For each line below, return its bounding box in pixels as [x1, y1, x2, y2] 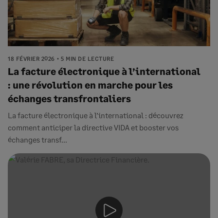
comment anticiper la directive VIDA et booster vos [8, 123, 179, 132]
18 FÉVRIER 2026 [8, 55, 55, 62]
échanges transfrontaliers [8, 92, 131, 104]
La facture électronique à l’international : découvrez [8, 110, 183, 120]
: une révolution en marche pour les [8, 79, 173, 91]
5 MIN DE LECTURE [61, 55, 114, 62]
